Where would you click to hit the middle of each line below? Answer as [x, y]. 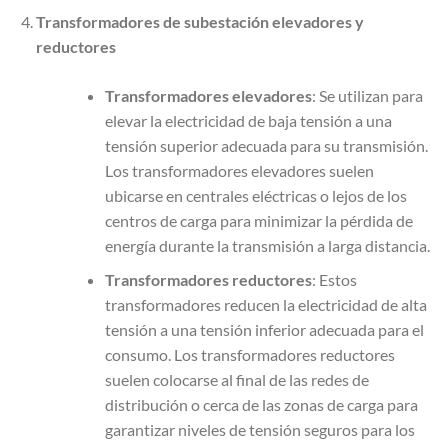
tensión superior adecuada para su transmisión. [266, 145]
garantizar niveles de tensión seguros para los [259, 430]
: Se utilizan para [367, 95]
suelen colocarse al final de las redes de [236, 380]
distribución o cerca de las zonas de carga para [261, 405]
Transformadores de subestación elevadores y [199, 21]
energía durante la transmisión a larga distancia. [267, 245]
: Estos [334, 280]
